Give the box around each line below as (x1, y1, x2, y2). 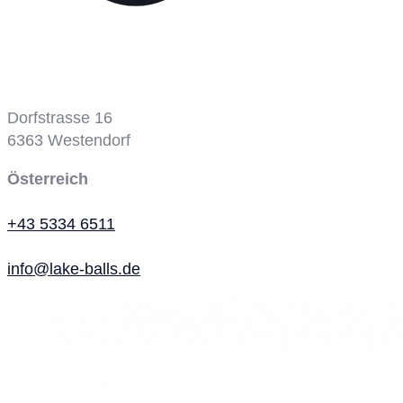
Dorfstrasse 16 (7, 108, 112, 127)
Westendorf (48, 130, 130, 149)
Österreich (7, 169, 88, 188)
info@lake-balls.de (7, 259, 140, 278)
